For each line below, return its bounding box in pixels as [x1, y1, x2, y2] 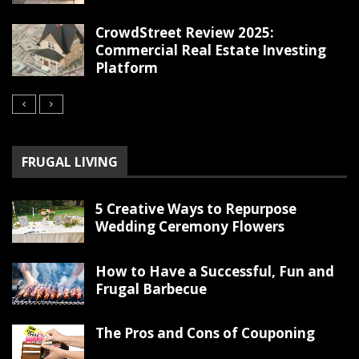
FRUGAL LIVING [22, 153, 118, 171]
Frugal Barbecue [95, 279, 207, 298]
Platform [95, 58, 158, 78]
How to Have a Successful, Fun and [95, 261, 334, 280]
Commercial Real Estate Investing [95, 41, 326, 60]
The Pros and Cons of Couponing [95, 324, 315, 343]
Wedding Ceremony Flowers [95, 217, 284, 236]
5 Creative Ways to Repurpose [95, 200, 296, 219]
